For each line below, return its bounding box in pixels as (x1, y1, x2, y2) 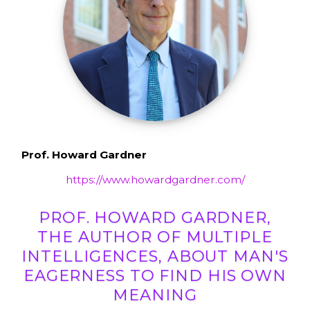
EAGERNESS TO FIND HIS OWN (23, 265, 287, 285)
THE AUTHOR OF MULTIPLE (37, 226, 273, 246)
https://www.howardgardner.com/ (65, 173, 245, 187)
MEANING (113, 284, 197, 304)
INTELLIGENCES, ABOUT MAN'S (21, 246, 289, 266)
